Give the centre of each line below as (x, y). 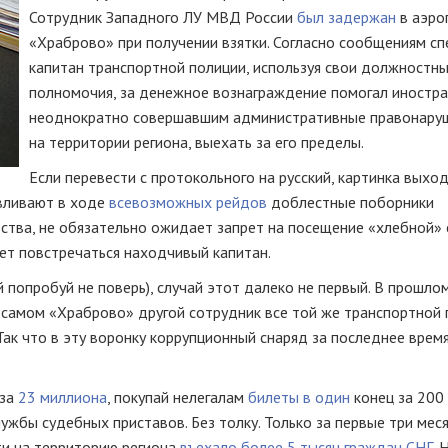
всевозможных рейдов (188, 202)
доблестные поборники (350, 202)
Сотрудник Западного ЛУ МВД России (163, 17)
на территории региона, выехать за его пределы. (196, 142)
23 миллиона (62, 397)
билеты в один (299, 397)
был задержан (346, 17)
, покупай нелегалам (177, 397)
